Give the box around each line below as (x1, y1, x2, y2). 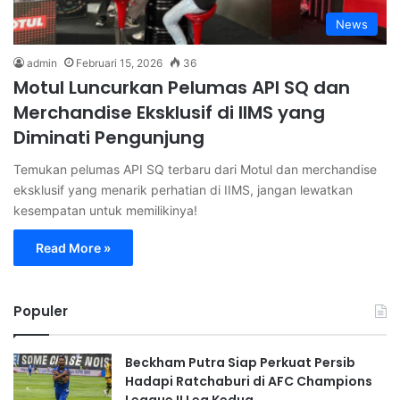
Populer (13, 301, 68, 321)
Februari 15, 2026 (76, 55, 162, 70)
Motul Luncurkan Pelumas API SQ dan (13, 74, 350, 100)
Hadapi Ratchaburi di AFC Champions (125, 371, 372, 390)
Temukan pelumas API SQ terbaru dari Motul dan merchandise (13, 161, 377, 177)
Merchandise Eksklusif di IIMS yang (13, 99, 325, 125)
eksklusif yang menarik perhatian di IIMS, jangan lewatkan (13, 181, 353, 197)
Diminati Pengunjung (13, 124, 204, 150)
